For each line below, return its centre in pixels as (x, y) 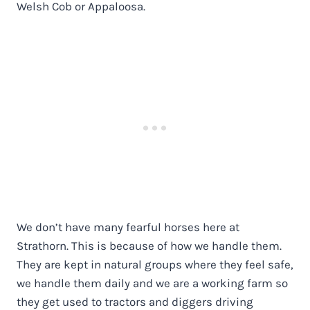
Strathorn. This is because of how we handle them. (149, 245)
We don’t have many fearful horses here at (128, 227)
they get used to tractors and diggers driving (135, 301)
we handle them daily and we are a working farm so (152, 283)
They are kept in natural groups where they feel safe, (155, 264)
